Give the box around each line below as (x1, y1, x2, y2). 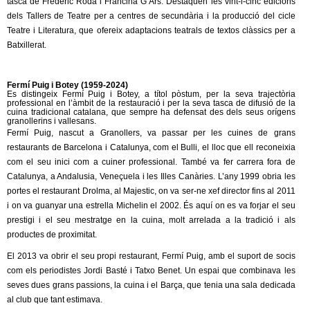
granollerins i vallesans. (7, 116, 96, 127)
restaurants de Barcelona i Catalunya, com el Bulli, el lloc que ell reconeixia (7, 143, 295, 153)
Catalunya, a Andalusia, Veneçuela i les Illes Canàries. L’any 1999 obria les (7, 172, 295, 182)
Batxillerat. (7, 40, 46, 51)
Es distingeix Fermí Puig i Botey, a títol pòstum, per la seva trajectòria (7, 89, 295, 100)
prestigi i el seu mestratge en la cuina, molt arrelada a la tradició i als (7, 215, 295, 226)
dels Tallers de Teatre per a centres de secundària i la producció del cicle (7, 11, 295, 21)
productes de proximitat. (7, 230, 97, 240)
